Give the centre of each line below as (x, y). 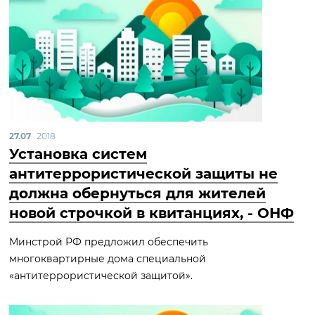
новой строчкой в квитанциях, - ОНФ (152, 213)
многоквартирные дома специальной (108, 259)
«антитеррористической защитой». (101, 276)
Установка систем (78, 154)
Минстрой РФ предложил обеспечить (109, 242)
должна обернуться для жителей (137, 193)
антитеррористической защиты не (143, 174)
